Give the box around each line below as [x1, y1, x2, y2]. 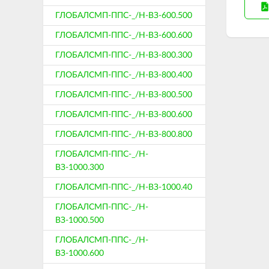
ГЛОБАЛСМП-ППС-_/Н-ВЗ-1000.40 [55, 183, 192, 192]
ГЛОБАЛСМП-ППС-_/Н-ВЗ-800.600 [55, 110, 192, 119]
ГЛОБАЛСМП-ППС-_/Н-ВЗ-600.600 [55, 31, 192, 40]
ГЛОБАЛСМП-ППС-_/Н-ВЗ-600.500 [55, 11, 192, 20]
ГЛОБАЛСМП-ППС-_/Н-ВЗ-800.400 [55, 71, 192, 79]
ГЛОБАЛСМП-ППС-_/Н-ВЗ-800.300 [55, 51, 192, 59]
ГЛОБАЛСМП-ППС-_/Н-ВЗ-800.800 [55, 130, 192, 139]
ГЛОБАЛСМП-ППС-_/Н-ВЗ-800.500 [55, 91, 192, 99]
